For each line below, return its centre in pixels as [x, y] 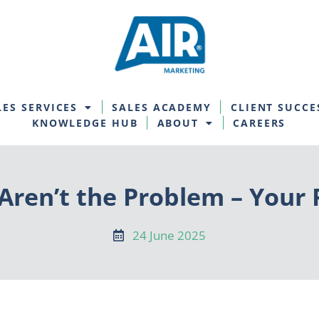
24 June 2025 [169, 236]
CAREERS [260, 123]
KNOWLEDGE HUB [85, 123]
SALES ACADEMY [162, 108]
